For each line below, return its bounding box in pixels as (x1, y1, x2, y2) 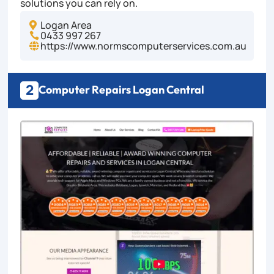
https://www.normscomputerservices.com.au (40, 39, 247, 53)
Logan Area (40, 18, 92, 32)
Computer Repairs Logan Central (39, 82, 205, 97)
